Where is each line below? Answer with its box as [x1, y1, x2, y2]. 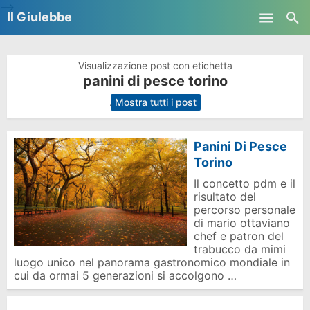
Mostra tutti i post [115, 96, 197, 108]
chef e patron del [194, 229, 284, 243]
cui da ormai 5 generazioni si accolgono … [14, 268, 237, 282]
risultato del [194, 190, 256, 203]
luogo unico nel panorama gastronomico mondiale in [14, 255, 290, 269]
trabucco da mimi [194, 242, 286, 256]
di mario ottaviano [194, 216, 290, 230]
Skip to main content [100, 10, 210, 24]
